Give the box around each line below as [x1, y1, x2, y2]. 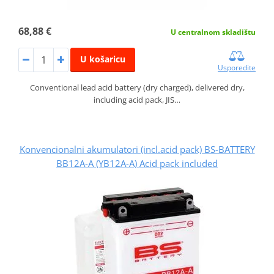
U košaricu [80, 53, 125, 65]
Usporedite [218, 62, 256, 73]
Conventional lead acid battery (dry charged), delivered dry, [29, 81, 245, 93]
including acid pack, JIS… [94, 94, 180, 105]
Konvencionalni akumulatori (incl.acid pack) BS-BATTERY [19, 143, 255, 155]
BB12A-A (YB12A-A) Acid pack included [56, 157, 218, 169]
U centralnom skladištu [171, 26, 256, 37]
